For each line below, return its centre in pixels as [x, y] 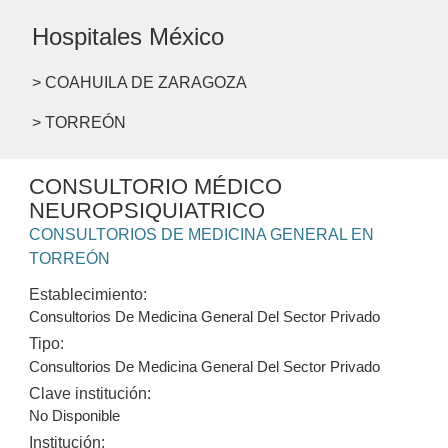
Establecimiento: [88, 295]
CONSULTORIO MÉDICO [156, 187]
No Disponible [75, 415]
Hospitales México [128, 37]
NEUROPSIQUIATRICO [147, 211]
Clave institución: [90, 393]
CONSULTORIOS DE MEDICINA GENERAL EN [202, 235]
